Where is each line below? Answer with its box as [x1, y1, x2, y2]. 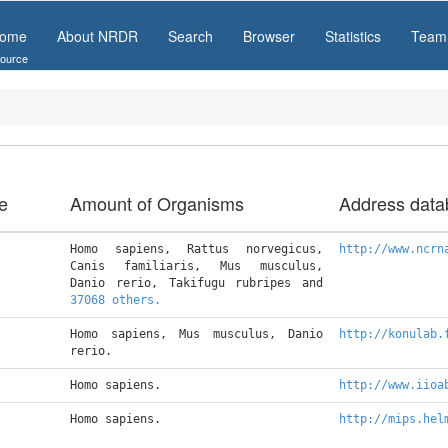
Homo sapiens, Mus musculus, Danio [70, 327, 323, 341]
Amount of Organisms [70, 190, 244, 216]
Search [168, 26, 213, 46]
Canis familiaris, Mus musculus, [70, 259, 323, 273]
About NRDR [57, 26, 138, 46]
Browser [243, 26, 295, 46]
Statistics [325, 26, 381, 46]
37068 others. [70, 293, 161, 307]
